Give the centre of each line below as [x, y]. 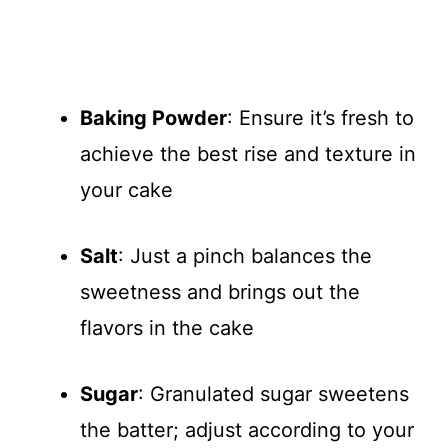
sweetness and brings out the [220, 291]
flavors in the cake [167, 327]
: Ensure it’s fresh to [320, 117]
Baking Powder [153, 117]
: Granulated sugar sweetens [273, 393]
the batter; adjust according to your [247, 429]
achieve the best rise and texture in [248, 153]
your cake [126, 189]
